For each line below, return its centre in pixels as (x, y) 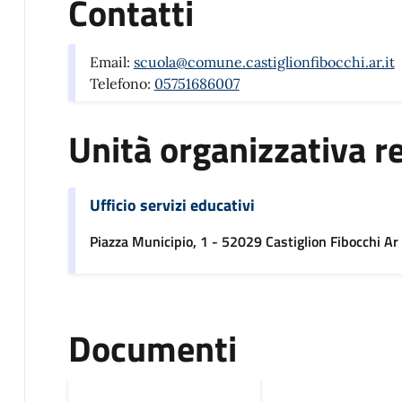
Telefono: (122, 84)
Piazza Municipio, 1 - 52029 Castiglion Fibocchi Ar (244, 242)
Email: (111, 62)
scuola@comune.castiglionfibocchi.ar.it (264, 62)
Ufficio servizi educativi (172, 205)
